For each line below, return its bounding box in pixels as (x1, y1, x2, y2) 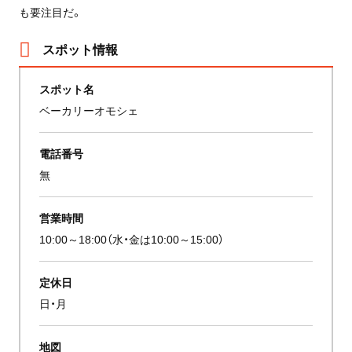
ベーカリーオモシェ (39, 101, 139, 118)
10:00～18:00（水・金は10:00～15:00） (39, 230, 225, 247)
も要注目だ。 (18, 3, 82, 20)
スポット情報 (42, 38, 118, 58)
